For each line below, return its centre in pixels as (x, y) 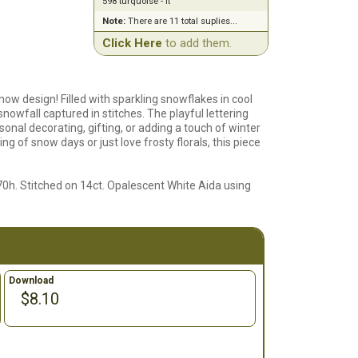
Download (31, 280)
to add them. (197, 43)
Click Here (132, 43)
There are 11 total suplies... (181, 21)
